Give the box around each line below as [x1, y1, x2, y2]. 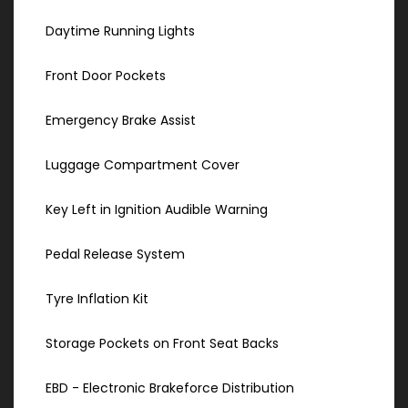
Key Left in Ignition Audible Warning [46, 200, 268, 219]
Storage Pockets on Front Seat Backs [46, 334, 279, 353]
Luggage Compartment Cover [46, 156, 240, 175]
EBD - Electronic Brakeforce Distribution [46, 379, 294, 398]
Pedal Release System [46, 245, 185, 264]
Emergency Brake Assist [46, 111, 196, 130]
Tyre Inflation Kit [46, 290, 148, 309]
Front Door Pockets [46, 66, 166, 86]
